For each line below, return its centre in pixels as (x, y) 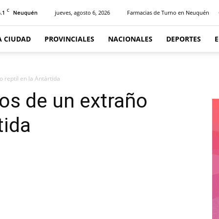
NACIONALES (130, 39)
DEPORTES (184, 39)
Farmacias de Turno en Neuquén (168, 12)
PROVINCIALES (69, 39)
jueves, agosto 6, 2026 (82, 12)
